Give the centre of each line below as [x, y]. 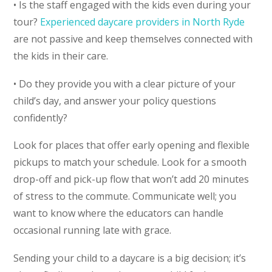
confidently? [41, 117]
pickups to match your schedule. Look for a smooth [130, 162]
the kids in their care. [61, 56]
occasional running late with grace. [93, 230]
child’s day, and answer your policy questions [115, 100]
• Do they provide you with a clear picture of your [125, 83]
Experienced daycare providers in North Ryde [143, 22]
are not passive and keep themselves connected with [133, 39]
